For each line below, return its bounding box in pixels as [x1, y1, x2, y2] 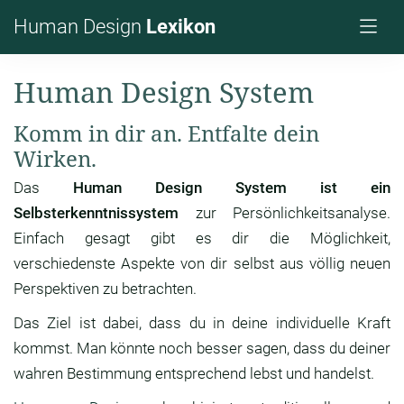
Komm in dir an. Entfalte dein [14, 118, 319, 149]
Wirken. [14, 143, 96, 174]
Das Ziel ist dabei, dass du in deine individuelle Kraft [14, 314, 390, 333]
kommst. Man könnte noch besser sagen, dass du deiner [14, 339, 390, 358]
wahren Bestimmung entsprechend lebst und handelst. [14, 364, 374, 383]
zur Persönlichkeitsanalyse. [179, 204, 390, 223]
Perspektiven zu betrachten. [14, 280, 197, 298]
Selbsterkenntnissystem [14, 204, 179, 223]
